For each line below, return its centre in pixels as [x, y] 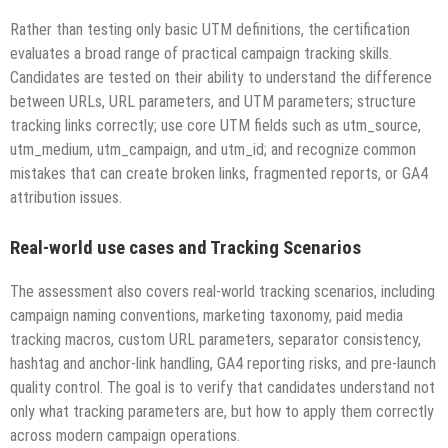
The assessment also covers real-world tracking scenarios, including [222, 292]
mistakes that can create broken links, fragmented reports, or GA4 [219, 173]
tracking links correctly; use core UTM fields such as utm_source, [215, 125]
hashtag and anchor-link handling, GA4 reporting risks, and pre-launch [223, 364]
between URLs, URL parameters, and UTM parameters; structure [213, 101]
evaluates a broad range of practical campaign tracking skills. [201, 53]
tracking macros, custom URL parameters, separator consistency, [215, 340]
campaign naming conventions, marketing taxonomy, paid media [206, 316]
